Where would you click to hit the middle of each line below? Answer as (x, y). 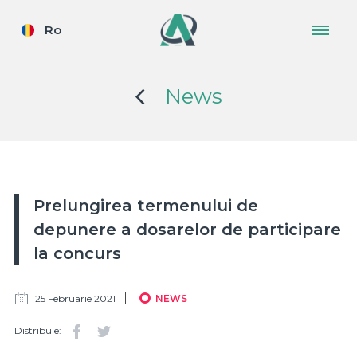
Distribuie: (38, 330)
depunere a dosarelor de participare (187, 229)
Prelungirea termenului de (146, 206)
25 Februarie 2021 (75, 298)
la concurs (77, 253)
